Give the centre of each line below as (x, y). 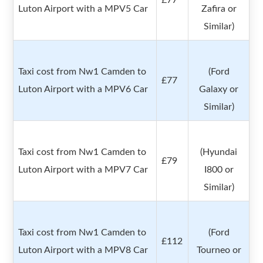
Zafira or (219, 9)
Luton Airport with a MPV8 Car (83, 250)
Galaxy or (219, 90)
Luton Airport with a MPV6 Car (83, 90)
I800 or (219, 170)
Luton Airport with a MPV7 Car (83, 170)
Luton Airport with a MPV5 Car (83, 9)
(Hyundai (219, 152)
